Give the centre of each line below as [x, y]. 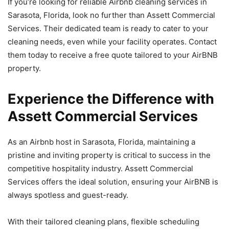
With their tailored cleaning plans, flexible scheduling [104, 221]
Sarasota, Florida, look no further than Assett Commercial [111, 15]
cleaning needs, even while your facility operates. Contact [112, 41]
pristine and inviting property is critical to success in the [109, 155]
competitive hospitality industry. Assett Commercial [100, 168]
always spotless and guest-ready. [68, 195]
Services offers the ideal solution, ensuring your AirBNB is [113, 181]
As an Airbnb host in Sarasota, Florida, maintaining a [101, 142]
